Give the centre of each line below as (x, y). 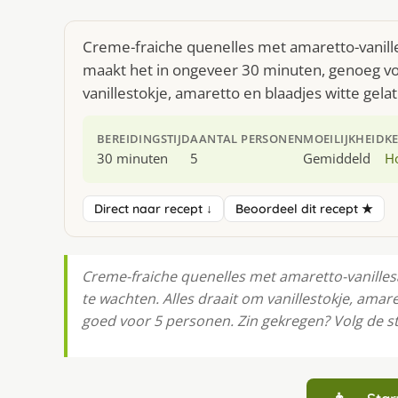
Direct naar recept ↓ (153, 208)
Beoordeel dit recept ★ (304, 208)
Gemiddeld (337, 158)
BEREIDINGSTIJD (144, 139)
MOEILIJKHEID (344, 139)
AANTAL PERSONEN (247, 139)
